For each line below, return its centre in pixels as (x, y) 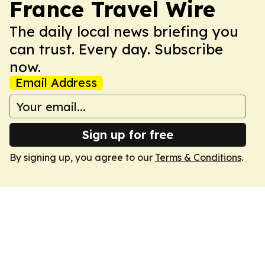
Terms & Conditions (198, 157)
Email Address (56, 83)
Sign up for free (128, 135)
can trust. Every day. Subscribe (116, 49)
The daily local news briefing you (124, 31)
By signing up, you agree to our (82, 157)
